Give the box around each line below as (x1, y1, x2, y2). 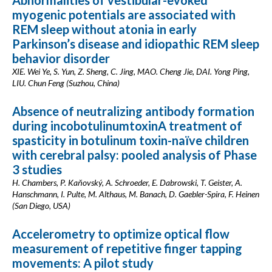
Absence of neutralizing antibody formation (12, 104, 254, 118)
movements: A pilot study (12, 256, 154, 270)
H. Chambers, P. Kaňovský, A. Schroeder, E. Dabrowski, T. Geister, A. (12, 177, 242, 188)
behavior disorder (12, 51, 110, 66)
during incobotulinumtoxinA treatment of (12, 118, 242, 133)
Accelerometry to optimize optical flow (12, 226, 229, 241)
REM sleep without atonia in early (12, 22, 197, 36)
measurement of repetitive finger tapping (12, 241, 242, 256)
